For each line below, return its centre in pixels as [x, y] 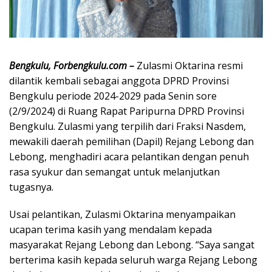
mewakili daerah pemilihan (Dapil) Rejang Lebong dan [131, 141]
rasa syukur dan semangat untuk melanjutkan [114, 172]
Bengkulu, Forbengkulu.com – [72, 65]
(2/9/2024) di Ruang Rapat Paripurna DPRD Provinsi [127, 111]
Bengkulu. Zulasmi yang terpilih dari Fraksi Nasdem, [127, 126]
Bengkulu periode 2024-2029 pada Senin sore [113, 96]
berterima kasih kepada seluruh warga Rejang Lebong [133, 260]
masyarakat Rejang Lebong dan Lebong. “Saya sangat [132, 244]
